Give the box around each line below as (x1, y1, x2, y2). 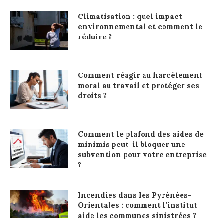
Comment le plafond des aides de (78, 129, 204, 139)
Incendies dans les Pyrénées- (78, 190, 192, 200)
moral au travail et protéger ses (78, 80, 199, 90)
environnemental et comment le (78, 21, 202, 31)
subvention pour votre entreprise (78, 149, 207, 159)
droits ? (78, 91, 107, 100)
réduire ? (78, 32, 112, 41)
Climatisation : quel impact (78, 11, 182, 21)
